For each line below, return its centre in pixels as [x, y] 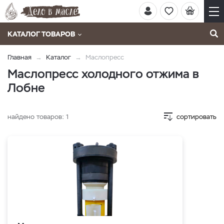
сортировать [196, 117]
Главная [19, 57]
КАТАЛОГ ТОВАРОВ [41, 34]
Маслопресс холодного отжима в [103, 74]
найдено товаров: [37, 117]
